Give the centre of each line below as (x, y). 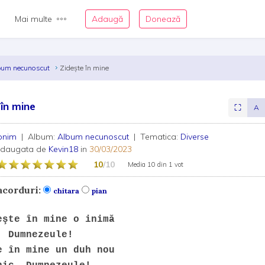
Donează (163, 19)
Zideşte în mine (85, 68)
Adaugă (107, 19)
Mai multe (33, 19)
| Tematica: (156, 137)
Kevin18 (64, 149)
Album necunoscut (95, 137)
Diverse (195, 137)
